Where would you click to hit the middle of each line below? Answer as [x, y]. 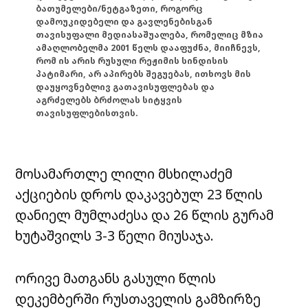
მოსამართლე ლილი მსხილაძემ [124, 174]
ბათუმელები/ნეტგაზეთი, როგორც [120, 8]
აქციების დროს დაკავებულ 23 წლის [139, 195]
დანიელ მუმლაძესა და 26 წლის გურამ [145, 215]
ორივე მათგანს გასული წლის [116, 278]
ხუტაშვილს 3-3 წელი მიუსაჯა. [115, 236]
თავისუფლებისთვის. [87, 113]
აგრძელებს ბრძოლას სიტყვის [109, 100]
